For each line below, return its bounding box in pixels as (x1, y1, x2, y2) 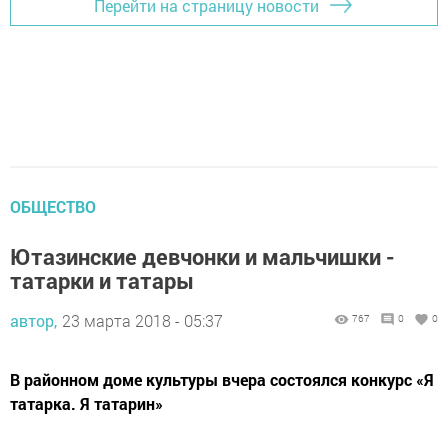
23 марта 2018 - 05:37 (62, 310, 223, 332)
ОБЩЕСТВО (10, 196, 96, 218)
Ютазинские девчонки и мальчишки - (10, 242, 395, 272)
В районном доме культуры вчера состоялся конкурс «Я (10, 369, 434, 391)
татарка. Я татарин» (10, 393, 163, 415)
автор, (10, 310, 57, 332)
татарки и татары (10, 266, 194, 296)
